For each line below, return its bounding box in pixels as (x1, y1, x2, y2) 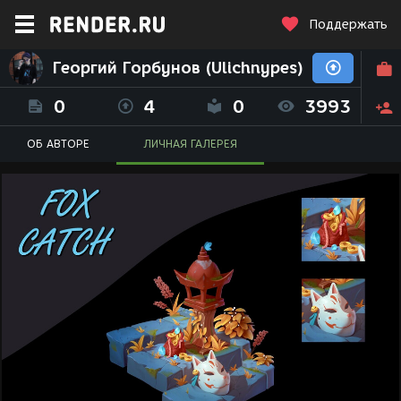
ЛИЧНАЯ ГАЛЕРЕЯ (143, 137, 237, 150)
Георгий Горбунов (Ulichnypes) (52, 58, 303, 78)
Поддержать (309, 17, 388, 32)
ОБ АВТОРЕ (27, 137, 90, 150)
